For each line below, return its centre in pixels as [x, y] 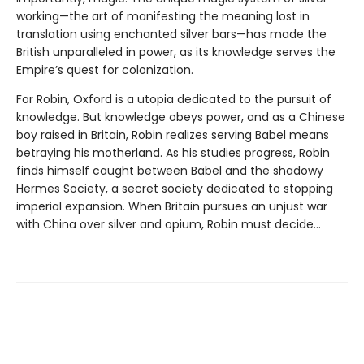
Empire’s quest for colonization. [105, 69]
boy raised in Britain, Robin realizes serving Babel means [173, 134]
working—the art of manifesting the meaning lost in [163, 16]
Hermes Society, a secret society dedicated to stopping [175, 188]
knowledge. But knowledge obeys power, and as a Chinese [181, 117]
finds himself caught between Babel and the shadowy [170, 170]
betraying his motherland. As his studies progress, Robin [173, 152]
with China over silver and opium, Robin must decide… [169, 224]
